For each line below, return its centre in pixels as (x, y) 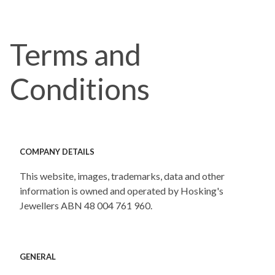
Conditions (80, 89)
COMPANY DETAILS (57, 152)
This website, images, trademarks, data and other (122, 176)
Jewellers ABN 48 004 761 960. (86, 206)
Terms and (76, 54)
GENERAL (38, 256)
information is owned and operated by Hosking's (122, 191)
